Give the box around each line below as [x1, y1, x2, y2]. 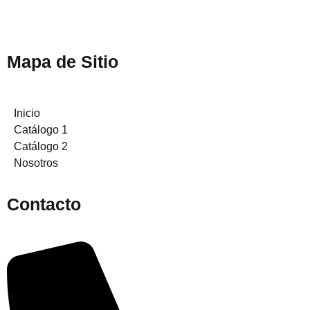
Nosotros [14, 157, 58, 170]
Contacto [7, 194, 81, 215]
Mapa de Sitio [7, 51, 118, 71]
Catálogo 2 [14, 140, 68, 153]
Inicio [14, 107, 40, 120]
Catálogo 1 [14, 124, 68, 136]
